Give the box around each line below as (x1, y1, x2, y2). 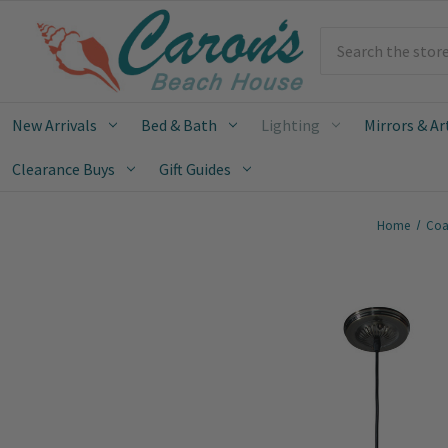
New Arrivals (12, 114, 97, 135)
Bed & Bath (141, 114, 217, 135)
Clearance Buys (12, 158, 115, 179)
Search (320, 29, 366, 50)
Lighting (261, 114, 320, 135)
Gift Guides (159, 158, 231, 179)
